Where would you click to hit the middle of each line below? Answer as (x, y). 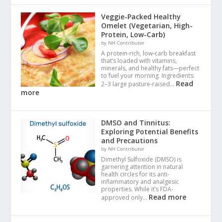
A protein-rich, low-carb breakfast (149, 53)
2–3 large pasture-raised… (139, 84)
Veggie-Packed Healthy (141, 16)
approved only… (125, 197)
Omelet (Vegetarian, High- (147, 25)
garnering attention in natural (142, 166)
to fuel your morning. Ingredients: (148, 75)
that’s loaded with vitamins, (139, 60)
